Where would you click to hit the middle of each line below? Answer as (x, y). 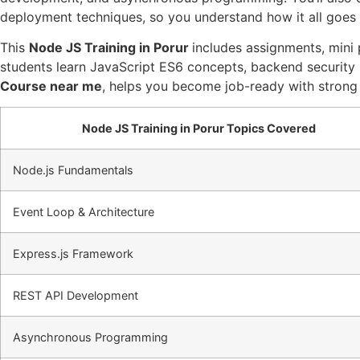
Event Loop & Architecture (84, 212)
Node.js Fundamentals (73, 170)
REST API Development (76, 296)
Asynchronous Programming (90, 337)
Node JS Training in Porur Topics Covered (198, 129)
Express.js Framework (73, 254)
